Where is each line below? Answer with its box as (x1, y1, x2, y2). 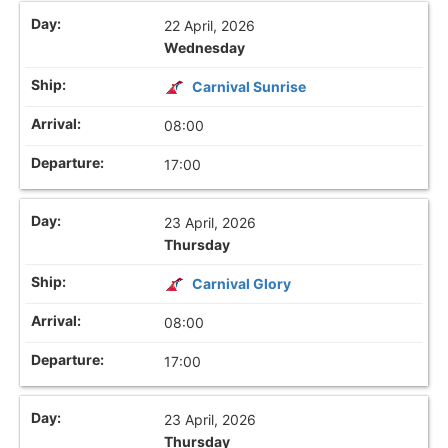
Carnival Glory (192, 275, 292, 293)
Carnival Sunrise (192, 77, 307, 95)
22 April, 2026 (164, 16, 256, 34)
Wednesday (164, 38, 246, 56)
